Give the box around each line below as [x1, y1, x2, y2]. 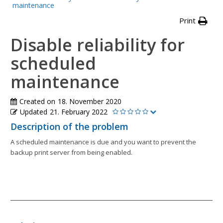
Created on [19, 97, 55, 107]
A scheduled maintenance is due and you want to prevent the [10, 137, 196, 147]
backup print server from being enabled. [10, 148, 132, 157]
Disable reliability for [10, 33, 185, 57]
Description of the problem [10, 120, 128, 133]
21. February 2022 [50, 107, 108, 117]
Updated [20, 107, 47, 117]
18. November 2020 [58, 97, 121, 107]
